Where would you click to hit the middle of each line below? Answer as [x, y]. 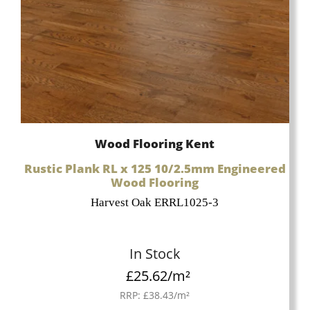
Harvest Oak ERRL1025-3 [155, 203]
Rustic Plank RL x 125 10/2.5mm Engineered [155, 168]
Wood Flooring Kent [155, 144]
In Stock [155, 254]
